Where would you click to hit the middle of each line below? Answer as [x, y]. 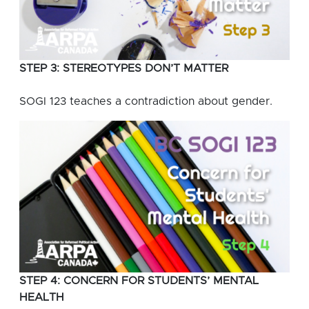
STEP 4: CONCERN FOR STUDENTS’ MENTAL [139, 281]
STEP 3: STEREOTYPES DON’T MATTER [124, 68]
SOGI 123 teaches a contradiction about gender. [146, 101]
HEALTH [42, 298]
